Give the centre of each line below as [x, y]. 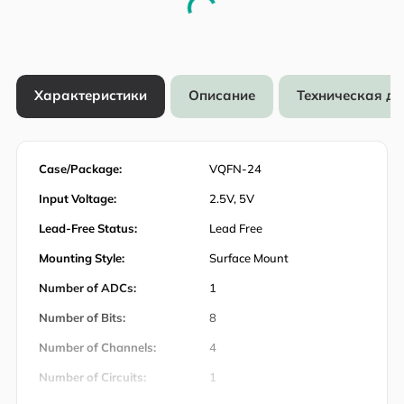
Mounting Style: [82, 257]
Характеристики [91, 96]
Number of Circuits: [92, 376]
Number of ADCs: [87, 287]
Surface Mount [249, 257]
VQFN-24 [235, 168]
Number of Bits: [82, 317]
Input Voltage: [78, 198]
